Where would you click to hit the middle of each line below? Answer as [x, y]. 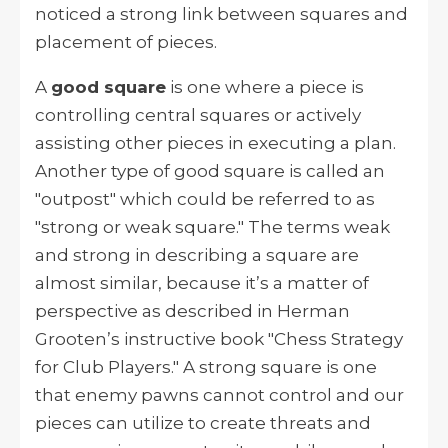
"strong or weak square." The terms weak [212, 226]
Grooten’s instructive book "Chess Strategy [219, 338]
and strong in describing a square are [197, 254]
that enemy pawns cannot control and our [219, 394]
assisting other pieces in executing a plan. [215, 142]
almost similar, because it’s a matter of [202, 282]
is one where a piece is [265, 86]
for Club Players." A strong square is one [206, 366]
